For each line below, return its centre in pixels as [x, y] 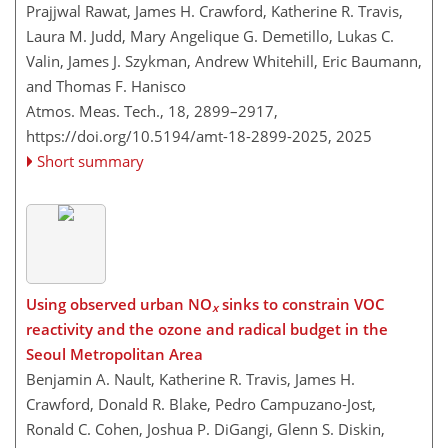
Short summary [91, 161]
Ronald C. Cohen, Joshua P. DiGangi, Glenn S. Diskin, [205, 428]
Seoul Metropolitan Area [114, 353]
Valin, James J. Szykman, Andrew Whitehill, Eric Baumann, [224, 61]
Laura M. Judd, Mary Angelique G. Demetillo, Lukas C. [210, 36]
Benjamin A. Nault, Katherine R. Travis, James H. [190, 378]
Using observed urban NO [119, 303]
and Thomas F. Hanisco [106, 86]
